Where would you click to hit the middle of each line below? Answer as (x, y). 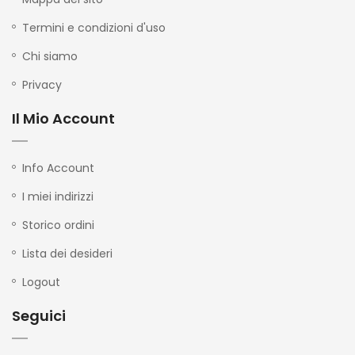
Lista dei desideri (67, 253)
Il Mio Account (63, 118)
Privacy (42, 84)
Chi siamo (50, 56)
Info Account (58, 168)
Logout (41, 282)
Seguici (39, 315)
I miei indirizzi (58, 196)
